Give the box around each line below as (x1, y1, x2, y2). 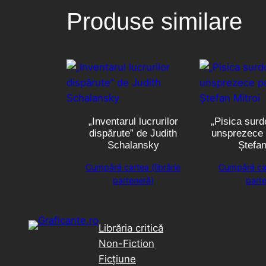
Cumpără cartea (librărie (85, 162, 180, 173)
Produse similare (66, 8, 242, 34)
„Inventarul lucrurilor (88, 115, 178, 127)
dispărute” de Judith (89, 127, 177, 139)
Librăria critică (99, 222, 163, 235)
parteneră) (112, 175, 154, 186)
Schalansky (107, 139, 159, 151)
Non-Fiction (99, 237, 154, 250)
